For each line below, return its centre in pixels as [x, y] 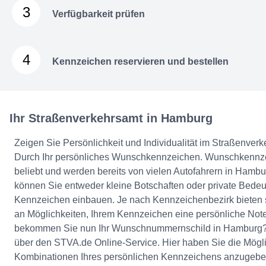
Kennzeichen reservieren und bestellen [140, 62]
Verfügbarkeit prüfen [99, 14]
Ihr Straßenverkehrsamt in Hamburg [111, 118]
